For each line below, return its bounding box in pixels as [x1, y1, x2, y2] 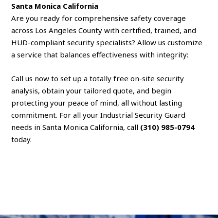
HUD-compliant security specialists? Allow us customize [11, 37, 203, 47]
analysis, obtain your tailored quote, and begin [11, 85, 172, 95]
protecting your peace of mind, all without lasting [11, 97, 182, 108]
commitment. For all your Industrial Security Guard [11, 109, 186, 120]
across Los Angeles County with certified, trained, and [11, 25, 197, 35]
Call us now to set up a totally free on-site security [11, 73, 184, 83]
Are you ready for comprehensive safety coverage [11, 13, 186, 23]
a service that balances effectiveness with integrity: [11, 49, 189, 59]
